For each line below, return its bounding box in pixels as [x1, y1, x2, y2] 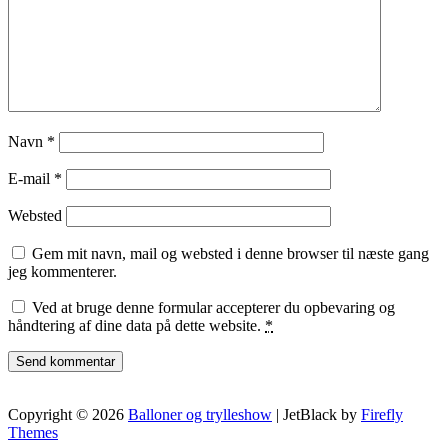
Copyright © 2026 [8, 405, 128, 423]
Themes [8, 423, 58, 441]
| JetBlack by [272, 405, 361, 423]
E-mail [8, 169, 54, 187]
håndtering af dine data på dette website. [8, 316, 265, 334]
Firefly [361, 405, 403, 423]
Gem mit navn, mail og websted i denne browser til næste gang [32, 244, 429, 262]
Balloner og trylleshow [128, 405, 272, 423]
